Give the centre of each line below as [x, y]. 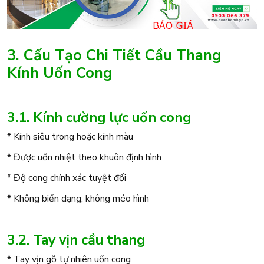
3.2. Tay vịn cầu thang [76, 240]
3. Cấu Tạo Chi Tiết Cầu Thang [114, 55]
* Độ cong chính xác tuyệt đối [67, 178]
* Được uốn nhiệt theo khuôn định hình [84, 157]
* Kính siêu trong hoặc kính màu [70, 136]
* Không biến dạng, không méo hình [78, 198]
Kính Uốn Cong [60, 72]
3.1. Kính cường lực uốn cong [99, 117]
